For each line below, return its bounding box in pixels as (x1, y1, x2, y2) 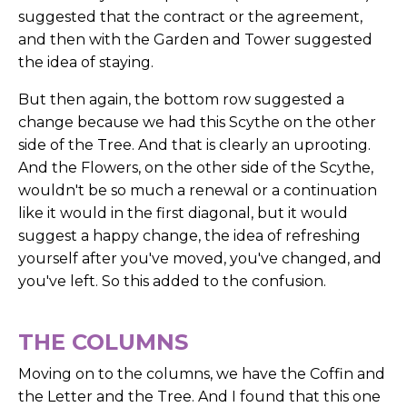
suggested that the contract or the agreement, (18, 8, 362, 26)
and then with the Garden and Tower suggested (18, 31, 372, 49)
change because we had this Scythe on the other (18, 114, 376, 132)
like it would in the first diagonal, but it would (18, 204, 348, 223)
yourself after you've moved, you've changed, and (18, 250, 382, 268)
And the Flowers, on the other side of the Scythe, (18, 159, 373, 177)
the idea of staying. (18, 54, 154, 72)
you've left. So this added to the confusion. (18, 273, 326, 291)
